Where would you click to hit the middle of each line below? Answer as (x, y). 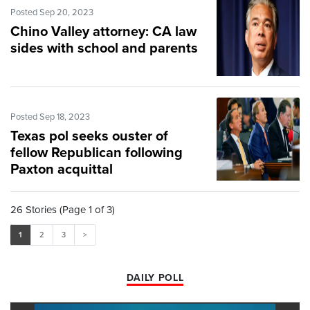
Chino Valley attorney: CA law (103, 32)
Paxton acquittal (62, 170)
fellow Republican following (97, 153)
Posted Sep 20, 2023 (52, 13)
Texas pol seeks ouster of (89, 137)
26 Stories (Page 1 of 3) (63, 210)
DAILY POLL (155, 278)
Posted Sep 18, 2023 (50, 117)
